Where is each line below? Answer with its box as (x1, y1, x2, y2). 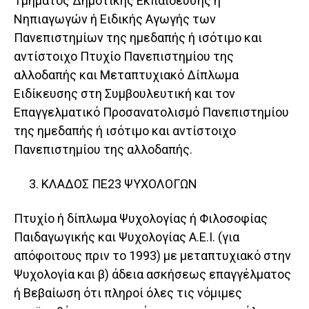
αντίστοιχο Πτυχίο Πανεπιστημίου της (14, 49, 234, 64)
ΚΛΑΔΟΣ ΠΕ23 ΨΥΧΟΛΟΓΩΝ (41, 177, 197, 192)
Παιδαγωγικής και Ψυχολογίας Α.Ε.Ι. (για (14, 230, 239, 245)
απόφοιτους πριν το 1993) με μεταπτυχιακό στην (14, 248, 291, 263)
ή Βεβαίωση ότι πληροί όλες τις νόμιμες (14, 286, 242, 301)
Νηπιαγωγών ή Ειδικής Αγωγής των (14, 12, 216, 27)
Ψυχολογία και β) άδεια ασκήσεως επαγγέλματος (14, 267, 291, 282)
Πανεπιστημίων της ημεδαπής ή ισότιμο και (14, 30, 262, 46)
